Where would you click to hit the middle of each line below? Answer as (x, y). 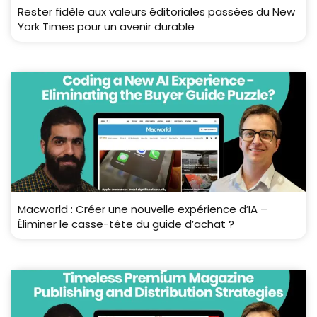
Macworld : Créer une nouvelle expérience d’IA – (143, 209)
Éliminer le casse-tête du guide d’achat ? (126, 224)
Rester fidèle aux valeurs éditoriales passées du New (156, 12)
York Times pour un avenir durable (106, 27)
